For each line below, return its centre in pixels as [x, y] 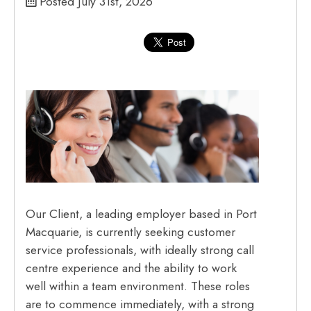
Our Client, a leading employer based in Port [142, 214]
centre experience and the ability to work [132, 268]
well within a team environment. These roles [138, 286]
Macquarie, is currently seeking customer [131, 232]
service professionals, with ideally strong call [140, 250]
